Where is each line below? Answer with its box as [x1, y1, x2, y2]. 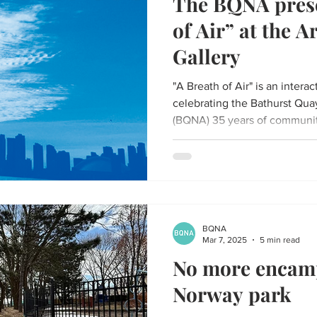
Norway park [173, 280, 291, 307]
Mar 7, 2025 [202, 235, 247, 245]
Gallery [173, 43, 241, 69]
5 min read [260, 235, 300, 245]
